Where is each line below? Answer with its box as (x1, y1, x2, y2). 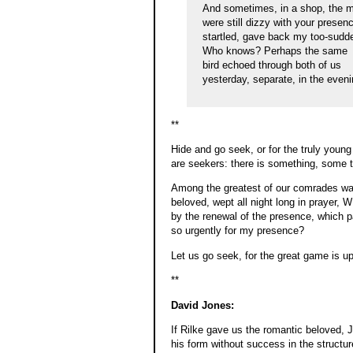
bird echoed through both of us (202, 58, 341, 71)
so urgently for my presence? (170, 225, 304, 237)
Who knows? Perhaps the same (202, 44, 347, 57)
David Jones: (170, 299, 234, 311)
